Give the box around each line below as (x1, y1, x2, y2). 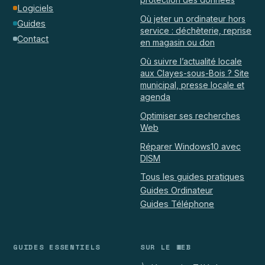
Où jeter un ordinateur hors (140, 13, 245, 24)
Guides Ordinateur (140, 185, 213, 195)
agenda (140, 91, 170, 102)
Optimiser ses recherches (140, 110, 240, 121)
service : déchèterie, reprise (140, 25, 251, 35)
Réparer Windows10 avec (140, 141, 241, 151)
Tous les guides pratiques (140, 171, 244, 182)
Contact (17, 33, 49, 44)
